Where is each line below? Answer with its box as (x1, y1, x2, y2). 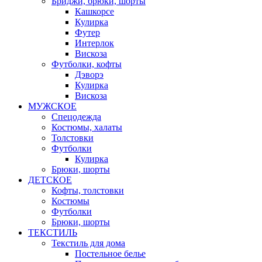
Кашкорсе (75, 6, 114, 16)
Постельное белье (75, 249, 146, 258)
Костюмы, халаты (51, 122, 122, 132)
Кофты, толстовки (51, 185, 124, 195)
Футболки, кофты (51, 59, 122, 69)
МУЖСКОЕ (28, 101, 77, 111)
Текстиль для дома (51, 238, 125, 248)
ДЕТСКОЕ (28, 175, 72, 185)
